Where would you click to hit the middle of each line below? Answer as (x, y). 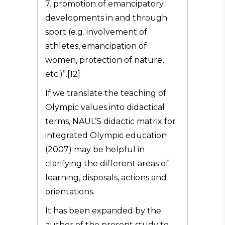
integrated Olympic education (106, 135)
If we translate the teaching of (106, 93)
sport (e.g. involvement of (96, 32)
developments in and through (106, 18)
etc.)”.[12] (63, 74)
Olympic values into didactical (105, 107)
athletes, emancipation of (96, 46)
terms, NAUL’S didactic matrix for (110, 121)
